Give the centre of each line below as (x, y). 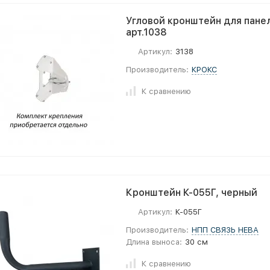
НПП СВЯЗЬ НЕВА (225, 230)
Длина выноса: (154, 242)
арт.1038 (146, 32)
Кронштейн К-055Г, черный (192, 193)
